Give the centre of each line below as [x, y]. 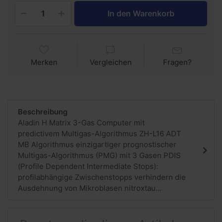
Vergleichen [111, 62]
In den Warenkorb [141, 13]
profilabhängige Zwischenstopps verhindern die [102, 177]
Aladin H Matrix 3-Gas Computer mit [81, 123]
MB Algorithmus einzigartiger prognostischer [97, 145]
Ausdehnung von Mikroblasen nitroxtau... [90, 188]
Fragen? [178, 62]
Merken [44, 62]
